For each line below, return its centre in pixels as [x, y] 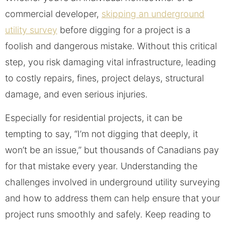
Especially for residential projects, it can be [94, 118]
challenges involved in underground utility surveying [113, 182]
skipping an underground [153, 14]
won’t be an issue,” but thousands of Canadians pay [112, 150]
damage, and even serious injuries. [76, 94]
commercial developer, [53, 14]
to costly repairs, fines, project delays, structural [104, 78]
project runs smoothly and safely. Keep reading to [108, 214]
